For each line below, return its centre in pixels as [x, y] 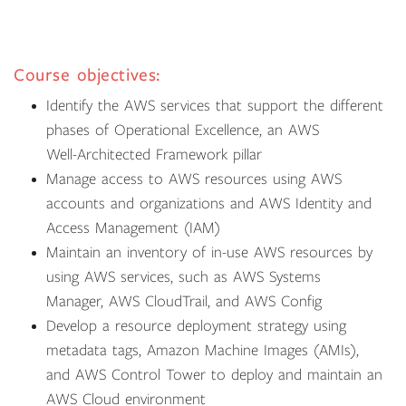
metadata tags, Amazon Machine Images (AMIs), [203, 351]
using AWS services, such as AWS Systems [184, 277]
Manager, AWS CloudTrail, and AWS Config [184, 302]
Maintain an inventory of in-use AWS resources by [209, 253]
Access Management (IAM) [133, 228]
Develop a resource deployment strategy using [196, 326]
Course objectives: [87, 75]
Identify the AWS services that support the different [215, 106]
